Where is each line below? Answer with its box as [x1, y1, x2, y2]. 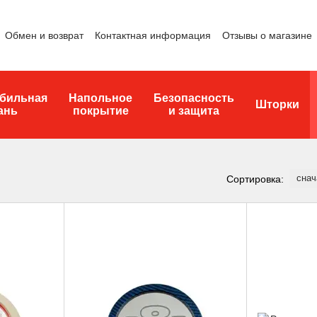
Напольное [69, 92, 132, 104]
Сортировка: [226, 173, 284, 185]
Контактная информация [95, 29, 211, 41]
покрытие [72, 105, 129, 117]
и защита [168, 105, 219, 117]
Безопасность [154, 92, 234, 104]
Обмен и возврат [5, 29, 83, 41]
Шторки [255, 98, 299, 110]
